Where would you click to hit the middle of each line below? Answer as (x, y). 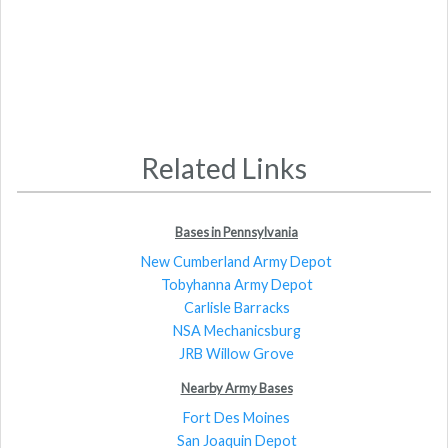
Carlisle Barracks (236, 307)
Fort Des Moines (236, 417)
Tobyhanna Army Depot (236, 284)
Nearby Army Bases (236, 387)
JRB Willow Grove (236, 353)
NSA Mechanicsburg (236, 330)
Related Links (224, 168)
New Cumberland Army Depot (236, 261)
